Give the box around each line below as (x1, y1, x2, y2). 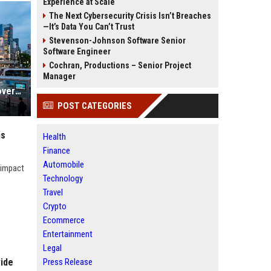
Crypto (43, 201, 67, 212)
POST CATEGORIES (57, 100, 132, 111)
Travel (43, 187, 63, 198)
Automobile (43, 159, 84, 170)
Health (43, 131, 66, 142)
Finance (43, 145, 70, 156)
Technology (43, 173, 83, 184)
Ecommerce (43, 215, 85, 226)
